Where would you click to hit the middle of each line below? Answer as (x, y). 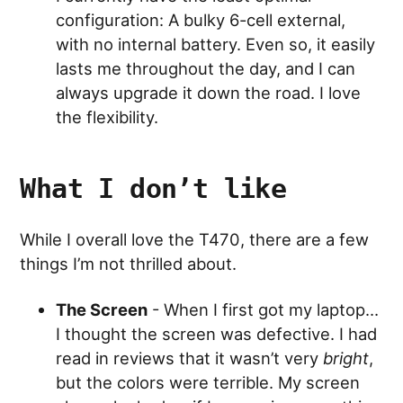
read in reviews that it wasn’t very (190, 358)
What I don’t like (153, 189)
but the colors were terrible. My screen (208, 383)
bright (346, 358)
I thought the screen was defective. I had (217, 334)
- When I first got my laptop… (264, 310)
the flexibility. (107, 117)
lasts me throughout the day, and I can (206, 69)
